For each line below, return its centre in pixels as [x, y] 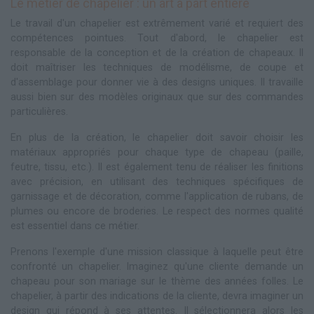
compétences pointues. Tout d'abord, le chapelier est [157, 38]
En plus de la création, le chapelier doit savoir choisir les [157, 137]
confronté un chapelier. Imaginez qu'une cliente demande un [157, 266]
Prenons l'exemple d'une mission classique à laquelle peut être [157, 252]
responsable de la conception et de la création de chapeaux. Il [157, 53]
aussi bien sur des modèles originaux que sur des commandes [157, 97]
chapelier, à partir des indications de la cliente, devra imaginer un [157, 296]
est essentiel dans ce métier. [75, 226]
